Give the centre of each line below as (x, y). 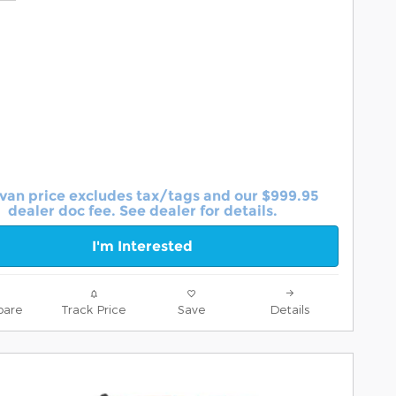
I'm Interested (142, 246)
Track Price (93, 308)
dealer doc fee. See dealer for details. (142, 210)
